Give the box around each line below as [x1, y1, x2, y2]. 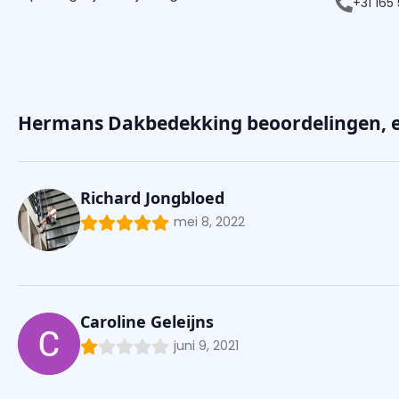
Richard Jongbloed [80, 187, 224, 209]
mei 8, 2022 [174, 213, 245, 232]
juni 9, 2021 [174, 337, 239, 355]
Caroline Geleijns [80, 311, 214, 333]
